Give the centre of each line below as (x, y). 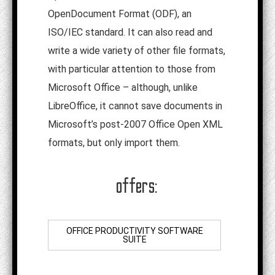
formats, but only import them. (114, 143)
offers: (137, 186)
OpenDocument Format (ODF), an (120, 14)
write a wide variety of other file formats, (137, 51)
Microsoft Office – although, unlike (123, 88)
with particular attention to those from (132, 69)
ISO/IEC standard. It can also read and (130, 33)
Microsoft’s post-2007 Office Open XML (135, 125)
